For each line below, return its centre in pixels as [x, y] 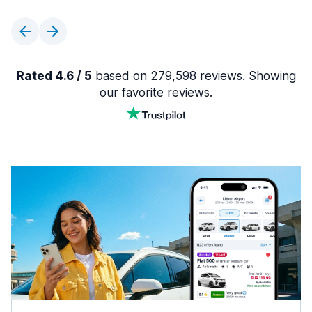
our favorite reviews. [156, 93]
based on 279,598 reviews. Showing [194, 76]
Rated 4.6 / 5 [54, 76]
